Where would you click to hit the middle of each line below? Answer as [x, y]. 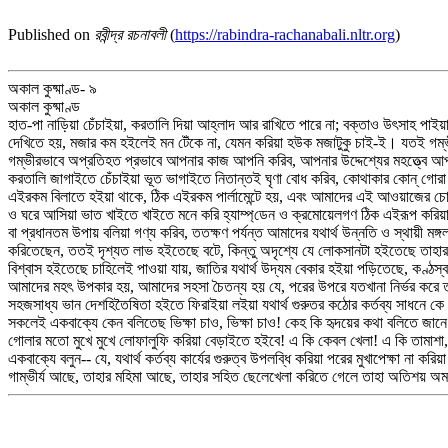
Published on [51, 34]
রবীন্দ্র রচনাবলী [130, 34]
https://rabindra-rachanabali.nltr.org [285, 34]
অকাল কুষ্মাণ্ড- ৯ [52, 88]
